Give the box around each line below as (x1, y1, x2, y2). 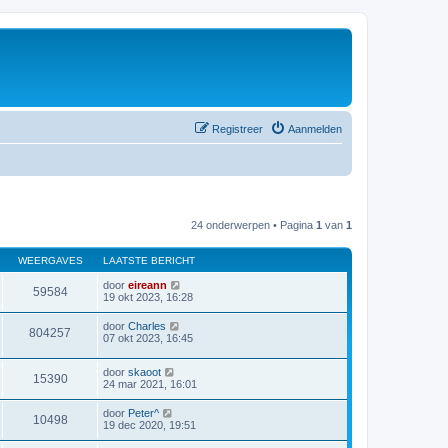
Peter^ (128, 407, 159, 420)
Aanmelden (288, 122, 342, 135)
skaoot (128, 366, 161, 379)
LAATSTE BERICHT (103, 254, 195, 266)
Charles (128, 319, 166, 332)
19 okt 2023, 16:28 (103, 290, 193, 303)
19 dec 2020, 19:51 (103, 419, 196, 432)
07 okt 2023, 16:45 (103, 331, 193, 344)
